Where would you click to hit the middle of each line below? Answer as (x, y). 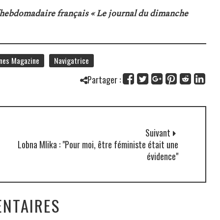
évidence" (162, 156)
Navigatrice (71, 60)
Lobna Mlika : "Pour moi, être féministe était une (98, 144)
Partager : (104, 79)
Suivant (158, 132)
